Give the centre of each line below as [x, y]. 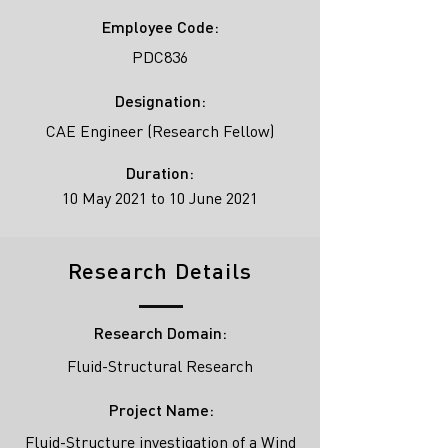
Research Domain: [160, 332]
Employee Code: [160, 26]
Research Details [160, 270]
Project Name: [161, 409]
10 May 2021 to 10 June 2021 [160, 198]
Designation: [160, 100]
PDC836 [160, 57]
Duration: [160, 172]
